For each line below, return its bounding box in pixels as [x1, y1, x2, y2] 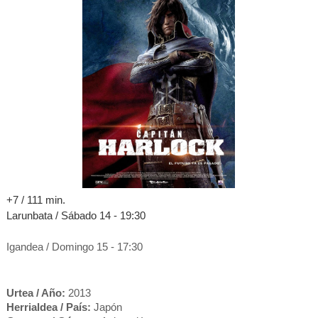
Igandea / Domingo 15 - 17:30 [6, 240, 143, 253]
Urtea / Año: [6, 286, 65, 299]
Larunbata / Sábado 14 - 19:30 [6, 209, 146, 221]
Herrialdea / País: [6, 300, 91, 313]
